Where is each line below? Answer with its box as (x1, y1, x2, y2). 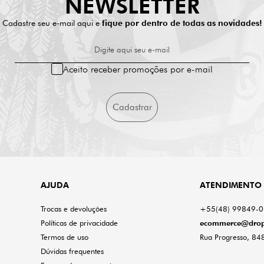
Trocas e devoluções (40, 204, 107, 213)
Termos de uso (40, 232, 88, 242)
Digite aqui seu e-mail (94, 45, 170, 54)
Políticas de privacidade (40, 218, 118, 227)
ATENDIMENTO (200, 180, 262, 190)
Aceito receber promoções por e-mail (63, 63, 213, 75)
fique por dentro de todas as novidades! (101, 18, 262, 28)
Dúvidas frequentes (40, 246, 104, 256)
